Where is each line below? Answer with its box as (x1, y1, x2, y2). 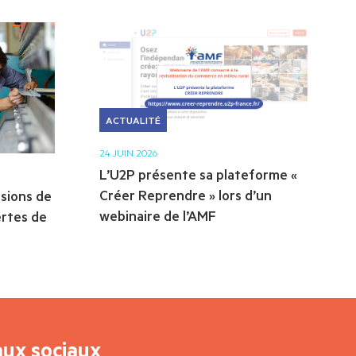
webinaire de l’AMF (99, 205, 216, 225)
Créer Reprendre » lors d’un (99, 184, 272, 204)
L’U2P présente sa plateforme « (99, 164, 297, 184)
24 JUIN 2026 (99, 145, 157, 159)
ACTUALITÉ (106, 113, 161, 126)
